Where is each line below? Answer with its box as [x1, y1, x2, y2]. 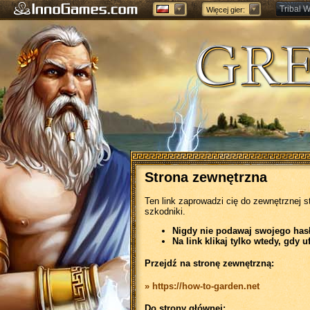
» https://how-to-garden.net [145, 280, 259, 291]
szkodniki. [145, 206, 185, 217]
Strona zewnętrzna [145, 170, 267, 185]
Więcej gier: [206, 6, 245, 14]
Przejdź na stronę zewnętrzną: [145, 258, 274, 269]
